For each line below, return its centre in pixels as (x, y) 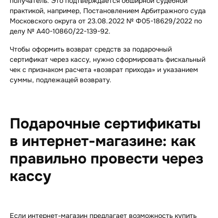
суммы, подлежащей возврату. (61, 80)
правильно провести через (107, 159)
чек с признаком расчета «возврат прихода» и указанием (104, 70)
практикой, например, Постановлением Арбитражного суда (108, 11)
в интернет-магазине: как (103, 141)
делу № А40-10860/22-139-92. (60, 31)
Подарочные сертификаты (105, 124)
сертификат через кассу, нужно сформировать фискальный (108, 60)
